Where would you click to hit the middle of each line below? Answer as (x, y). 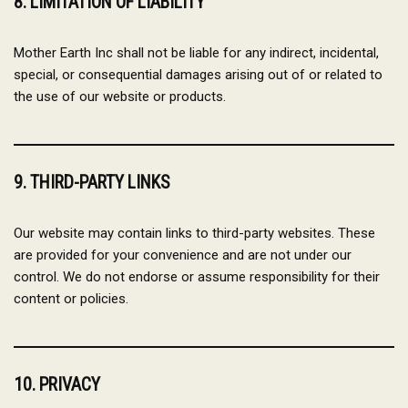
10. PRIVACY (57, 385)
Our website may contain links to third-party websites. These (194, 233)
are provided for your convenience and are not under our (183, 255)
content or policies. (71, 299)
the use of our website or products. (120, 97)
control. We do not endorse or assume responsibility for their (197, 277)
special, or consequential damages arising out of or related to (198, 75)
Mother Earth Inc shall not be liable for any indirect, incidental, (196, 53)
